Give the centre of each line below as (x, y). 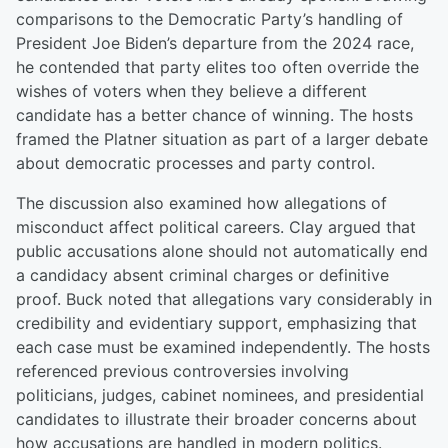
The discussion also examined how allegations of (201, 203)
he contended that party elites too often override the (217, 67)
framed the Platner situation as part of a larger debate (222, 139)
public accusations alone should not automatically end (222, 251)
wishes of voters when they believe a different (191, 91)
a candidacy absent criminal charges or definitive (202, 275)
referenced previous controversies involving (182, 371)
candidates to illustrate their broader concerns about (216, 419)
